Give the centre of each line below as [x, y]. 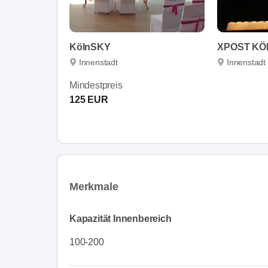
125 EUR [89, 99]
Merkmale [94, 186]
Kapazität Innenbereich [121, 218]
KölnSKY [90, 47]
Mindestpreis [96, 85]
